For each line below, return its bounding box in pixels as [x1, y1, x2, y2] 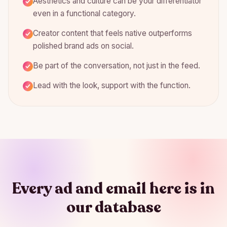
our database [66, 197, 161, 218]
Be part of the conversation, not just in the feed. [33, 60, 200, 70]
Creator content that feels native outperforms [33, 28, 192, 38]
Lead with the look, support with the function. [33, 80, 191, 90]
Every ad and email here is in [12, 178, 215, 199]
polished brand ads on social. [33, 41, 134, 51]
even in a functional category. [33, 8, 136, 18]
